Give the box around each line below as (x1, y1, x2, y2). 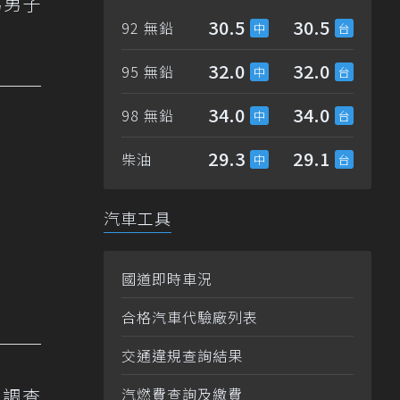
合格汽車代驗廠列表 (121, 306, 258, 329)
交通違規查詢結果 (121, 345, 243, 367)
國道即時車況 (121, 268, 212, 290)
